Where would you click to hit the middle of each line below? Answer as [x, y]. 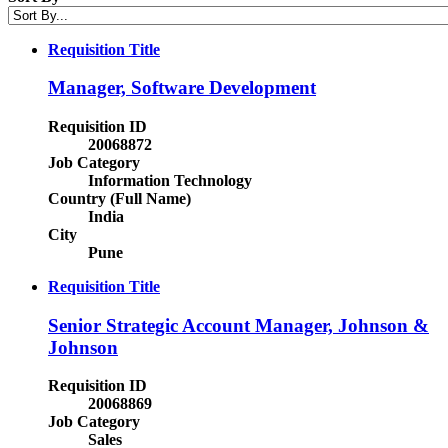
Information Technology [170, 180]
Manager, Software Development [182, 88]
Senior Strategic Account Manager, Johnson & [238, 325]
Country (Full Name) [119, 198]
